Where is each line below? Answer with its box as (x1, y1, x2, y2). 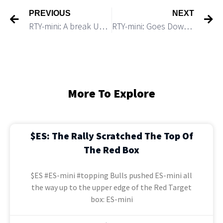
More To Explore (68, 85, 155, 101)
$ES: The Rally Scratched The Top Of (30, 129, 193, 142)
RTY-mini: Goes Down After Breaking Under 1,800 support (183, 20, 192, 32)
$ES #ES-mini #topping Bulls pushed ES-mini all (31, 170, 192, 180)
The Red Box (84, 143, 139, 156)
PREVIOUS (29, 8, 71, 17)
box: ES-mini (90, 194, 133, 204)
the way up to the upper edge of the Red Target (31, 182, 192, 192)
